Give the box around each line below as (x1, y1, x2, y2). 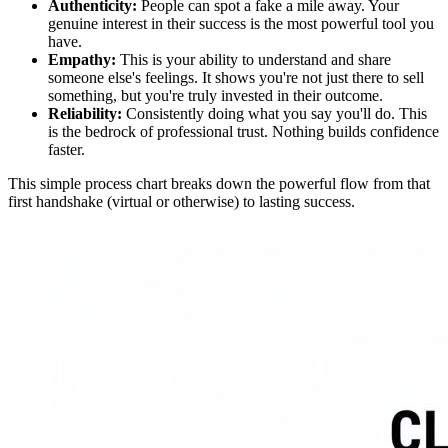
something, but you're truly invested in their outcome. (48, 87, 383, 105)
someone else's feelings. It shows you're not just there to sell (48, 69, 424, 87)
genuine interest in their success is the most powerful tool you (48, 15, 434, 33)
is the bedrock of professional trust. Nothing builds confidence (48, 123, 439, 141)
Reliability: (48, 105, 122, 123)
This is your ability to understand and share (116, 51, 391, 69)
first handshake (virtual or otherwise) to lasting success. (8, 193, 355, 211)
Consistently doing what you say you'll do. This (122, 105, 427, 123)
